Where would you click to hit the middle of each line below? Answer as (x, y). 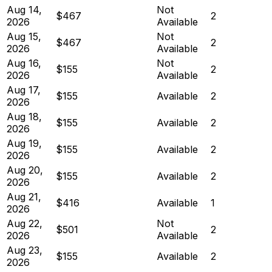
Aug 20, (25, 170)
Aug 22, (25, 223)
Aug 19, (24, 143)
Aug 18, (24, 116)
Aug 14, (24, 9)
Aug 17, (24, 90)
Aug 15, (24, 36)
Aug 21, (24, 196)
